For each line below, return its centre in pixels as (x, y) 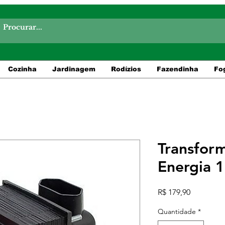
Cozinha (22, 69)
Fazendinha (177, 69)
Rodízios (126, 69)
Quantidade (177, 211)
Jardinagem (74, 69)
